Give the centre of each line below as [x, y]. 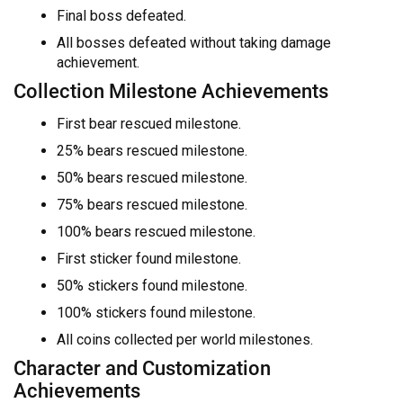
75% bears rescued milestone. [152, 205]
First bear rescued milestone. [149, 124]
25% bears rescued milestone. [152, 151]
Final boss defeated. [121, 15]
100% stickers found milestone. [156, 313]
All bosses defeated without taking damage [194, 42]
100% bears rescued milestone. [156, 232]
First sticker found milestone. [149, 259]
